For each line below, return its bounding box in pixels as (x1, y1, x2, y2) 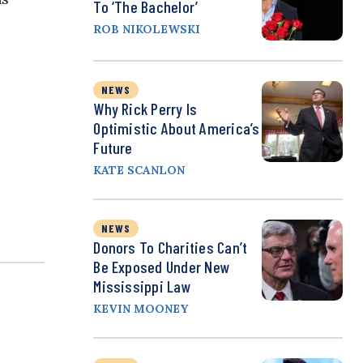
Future (93, 138, 133, 158)
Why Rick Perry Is (93, 99, 198, 119)
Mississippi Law (93, 276, 191, 297)
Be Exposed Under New (93, 257, 231, 277)
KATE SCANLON (93, 163, 186, 178)
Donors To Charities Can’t (93, 237, 248, 258)
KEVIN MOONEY (93, 301, 189, 317)
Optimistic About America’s (93, 118, 260, 139)
